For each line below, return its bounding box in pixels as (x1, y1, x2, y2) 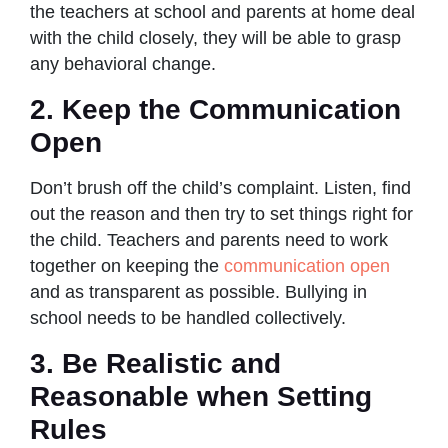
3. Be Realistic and (30, 347, 281, 379)
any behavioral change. (30, 53, 216, 74)
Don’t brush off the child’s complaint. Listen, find (30, 177, 411, 198)
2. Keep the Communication (30, 93, 401, 125)
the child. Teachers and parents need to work (30, 229, 388, 250)
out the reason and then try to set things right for (30, 203, 413, 224)
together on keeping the (30, 255, 224, 276)
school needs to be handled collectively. (30, 307, 346, 328)
